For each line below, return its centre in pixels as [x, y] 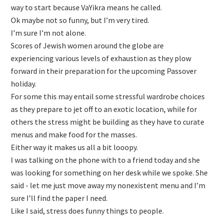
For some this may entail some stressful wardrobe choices [108, 97]
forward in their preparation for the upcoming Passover [104, 71]
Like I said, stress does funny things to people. [88, 211]
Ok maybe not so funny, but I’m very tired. [80, 20]
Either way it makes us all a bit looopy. [75, 147]
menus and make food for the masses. [74, 135]
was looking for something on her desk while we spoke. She [109, 173]
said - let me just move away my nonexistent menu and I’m [108, 186]
